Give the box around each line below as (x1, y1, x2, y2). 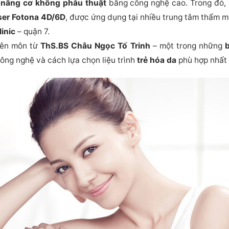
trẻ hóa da (137, 55, 177, 65)
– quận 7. (15, 27, 50, 37)
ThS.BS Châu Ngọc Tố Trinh (40, 41, 150, 51)
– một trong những (150, 41, 225, 51)
